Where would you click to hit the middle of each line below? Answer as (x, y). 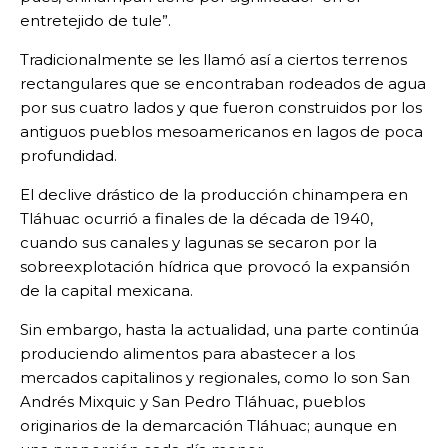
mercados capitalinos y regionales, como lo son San (215, 378)
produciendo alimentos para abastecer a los (187, 354)
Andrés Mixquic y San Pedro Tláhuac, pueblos (192, 402)
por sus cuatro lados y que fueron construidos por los (221, 108)
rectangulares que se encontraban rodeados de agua (223, 84)
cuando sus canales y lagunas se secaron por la (198, 243)
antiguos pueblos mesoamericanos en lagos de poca (221, 132)
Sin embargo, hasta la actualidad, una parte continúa (219, 330)
